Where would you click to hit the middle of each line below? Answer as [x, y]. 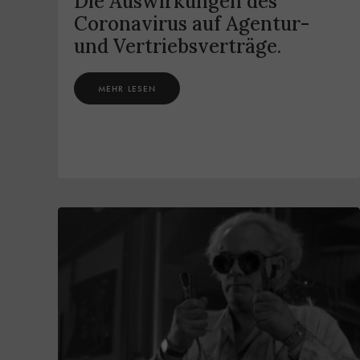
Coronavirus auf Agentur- [192, 24]
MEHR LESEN [127, 89]
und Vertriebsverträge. [178, 47]
